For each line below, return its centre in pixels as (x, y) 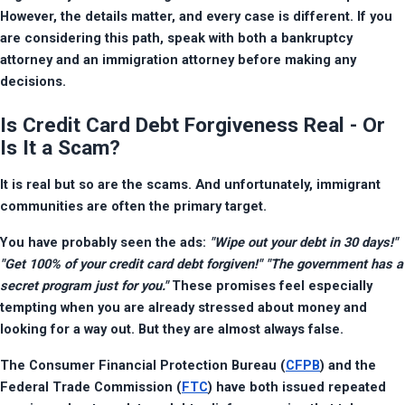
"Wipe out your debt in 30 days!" (304, 243)
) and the (348, 366)
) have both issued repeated (297, 387)
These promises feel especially (270, 286)
